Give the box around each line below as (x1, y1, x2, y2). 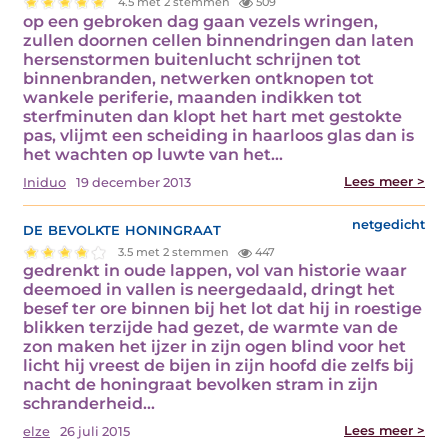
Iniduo (23, 174, 66, 190)
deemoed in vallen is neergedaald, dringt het (23, 280, 395, 300)
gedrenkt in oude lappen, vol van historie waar (23, 261, 407, 281)
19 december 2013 (76, 174, 191, 190)
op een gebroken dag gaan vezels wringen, (23, 11, 378, 31)
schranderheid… (23, 394, 155, 414)
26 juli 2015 (60, 424, 130, 440)
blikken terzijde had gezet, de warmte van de (23, 318, 398, 338)
